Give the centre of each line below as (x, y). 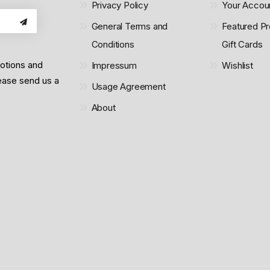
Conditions (113, 44)
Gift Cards (242, 44)
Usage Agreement (128, 86)
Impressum (114, 65)
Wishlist (237, 65)
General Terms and (130, 26)
